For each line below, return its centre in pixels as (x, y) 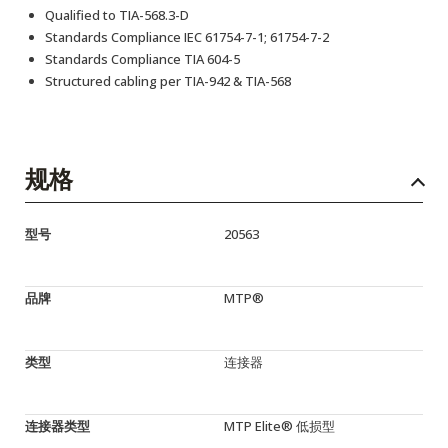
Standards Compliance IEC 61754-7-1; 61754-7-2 (187, 37)
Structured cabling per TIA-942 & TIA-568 (168, 81)
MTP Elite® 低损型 (279, 426)
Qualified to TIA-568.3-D (117, 15)
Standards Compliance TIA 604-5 (142, 59)
